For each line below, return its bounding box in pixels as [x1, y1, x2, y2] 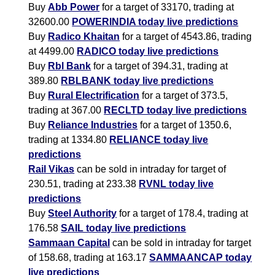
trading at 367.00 [28, 105, 104, 116]
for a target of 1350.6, [137, 120, 232, 131]
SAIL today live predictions [61, 223, 187, 234]
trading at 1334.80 [28, 134, 110, 145]
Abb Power [48, 2, 100, 13]
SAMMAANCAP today [149, 252, 252, 263]
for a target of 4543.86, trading [120, 31, 252, 42]
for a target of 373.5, [139, 90, 228, 101]
